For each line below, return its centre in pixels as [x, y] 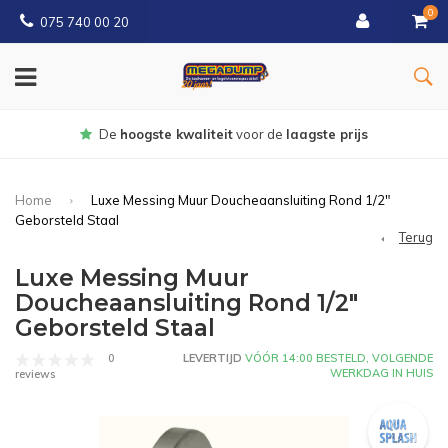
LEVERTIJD [212, 358]
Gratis [168, 134]
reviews [35, 374]
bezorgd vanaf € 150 [254, 134]
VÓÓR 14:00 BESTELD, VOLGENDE [337, 358]
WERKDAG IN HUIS [381, 373]
